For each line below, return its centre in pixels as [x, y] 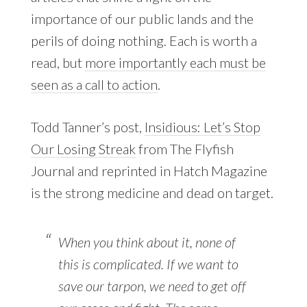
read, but [58, 63]
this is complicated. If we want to [148, 264]
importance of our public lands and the [142, 19]
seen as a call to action [94, 85]
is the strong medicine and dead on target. [152, 193]
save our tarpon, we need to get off [152, 286]
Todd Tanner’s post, [87, 127]
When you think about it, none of [147, 242]
